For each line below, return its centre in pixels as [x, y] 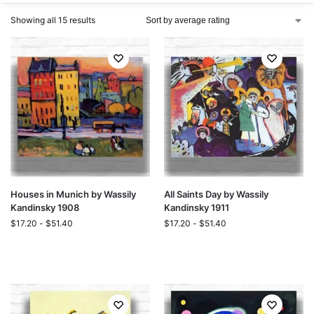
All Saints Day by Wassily [216, 194]
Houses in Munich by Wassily [73, 194]
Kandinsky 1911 [197, 207]
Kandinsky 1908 [45, 207]
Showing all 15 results [53, 20]
